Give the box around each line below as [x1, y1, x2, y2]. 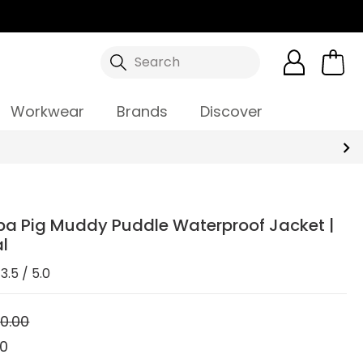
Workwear [10, 101, 84, 122]
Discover [199, 101, 263, 122]
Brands [116, 101, 168, 122]
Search [134, 53, 180, 71]
